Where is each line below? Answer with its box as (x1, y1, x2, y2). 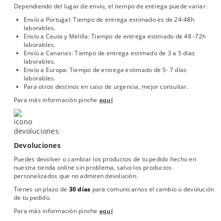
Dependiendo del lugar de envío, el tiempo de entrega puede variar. (14, 1, 208, 10)
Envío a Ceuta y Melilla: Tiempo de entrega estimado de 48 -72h (24, 32, 206, 40)
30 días (69, 184, 91, 193)
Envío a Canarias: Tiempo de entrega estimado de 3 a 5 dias (24, 48, 195, 57)
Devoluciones (14, 140, 61, 150)
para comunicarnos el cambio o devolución (90, 184, 215, 193)
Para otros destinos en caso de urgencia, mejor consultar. (24, 82, 188, 91)
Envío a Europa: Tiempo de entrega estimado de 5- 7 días (24, 65, 187, 74)
